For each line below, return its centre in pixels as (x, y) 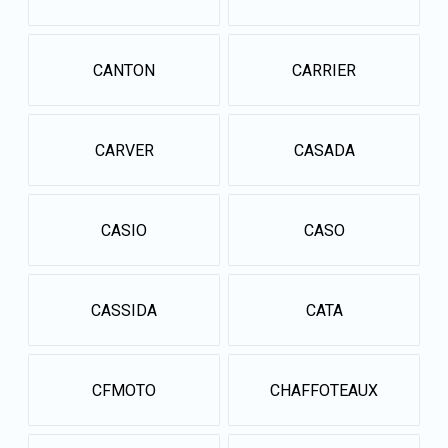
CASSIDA (124, 310)
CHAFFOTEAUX (324, 390)
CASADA (324, 150)
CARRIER (324, 70)
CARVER (124, 150)
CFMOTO (124, 390)
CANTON (124, 70)
